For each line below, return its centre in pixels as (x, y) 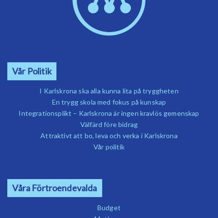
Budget (109, 207)
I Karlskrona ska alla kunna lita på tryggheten (109, 91)
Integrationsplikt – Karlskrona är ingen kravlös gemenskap (109, 113)
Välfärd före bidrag (109, 124)
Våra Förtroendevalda (55, 188)
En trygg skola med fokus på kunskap (109, 102)
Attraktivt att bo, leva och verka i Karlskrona (109, 135)
